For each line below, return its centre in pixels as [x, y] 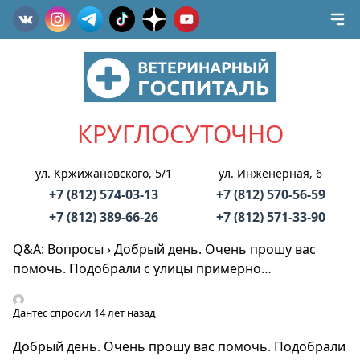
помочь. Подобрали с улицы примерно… [142, 268]
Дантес [30, 313]
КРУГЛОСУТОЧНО [180, 134]
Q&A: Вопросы [58, 249]
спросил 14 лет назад [102, 313]
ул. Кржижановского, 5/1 [103, 173]
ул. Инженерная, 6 [270, 173]
